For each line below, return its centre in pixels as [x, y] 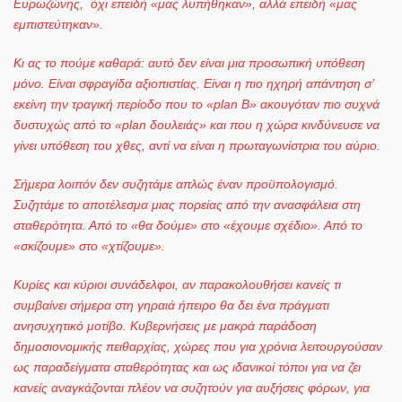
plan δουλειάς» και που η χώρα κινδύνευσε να [251, 124]
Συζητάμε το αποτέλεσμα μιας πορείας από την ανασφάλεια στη [187, 204]
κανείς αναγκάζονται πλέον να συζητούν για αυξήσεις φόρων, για [192, 387]
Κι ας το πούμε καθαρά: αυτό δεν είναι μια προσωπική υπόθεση [189, 62]
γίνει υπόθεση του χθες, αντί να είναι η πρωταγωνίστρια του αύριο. [197, 145]
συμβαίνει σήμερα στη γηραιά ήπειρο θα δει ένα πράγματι [171, 305]
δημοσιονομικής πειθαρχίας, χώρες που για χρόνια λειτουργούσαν [198, 346]
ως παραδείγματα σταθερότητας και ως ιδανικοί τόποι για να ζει [187, 367]
